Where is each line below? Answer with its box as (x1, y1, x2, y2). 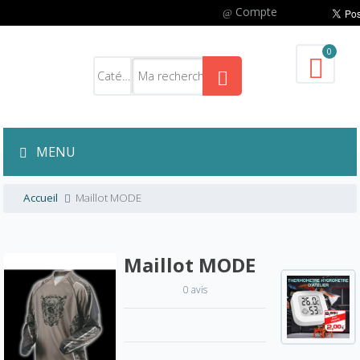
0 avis (182, 282, 207, 297)
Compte (235, 4, 278, 19)
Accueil (23, 190, 59, 205)
